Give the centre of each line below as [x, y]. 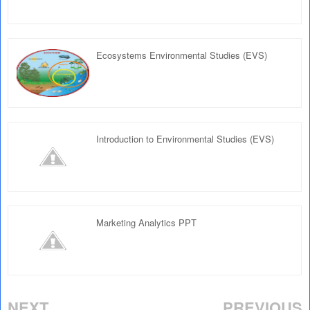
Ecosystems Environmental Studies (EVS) [182, 55]
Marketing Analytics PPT [146, 222]
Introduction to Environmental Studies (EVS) [185, 139]
